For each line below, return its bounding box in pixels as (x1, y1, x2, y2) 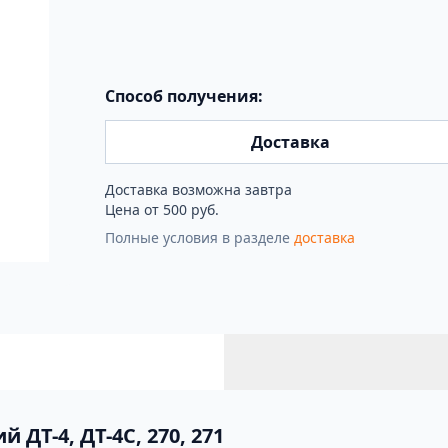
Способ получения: (104, 85, 263, 108)
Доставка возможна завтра (104, 180, 292, 200)
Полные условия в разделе (104, 228, 294, 248)
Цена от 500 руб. (104, 200, 219, 220)
